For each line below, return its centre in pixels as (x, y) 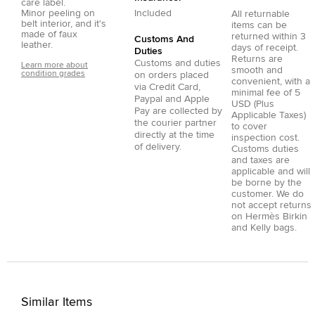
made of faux (49, 34)
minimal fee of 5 (266, 92)
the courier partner (175, 123)
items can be (259, 25)
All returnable (261, 14)
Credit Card (174, 87)
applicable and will (271, 171)
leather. (37, 45)
